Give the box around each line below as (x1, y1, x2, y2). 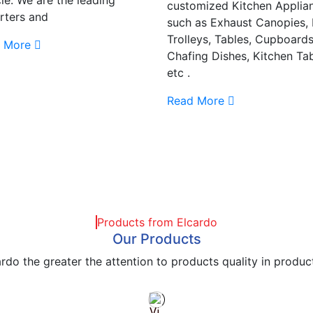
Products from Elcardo (97, 214, 217, 229)
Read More (167, 93, 224, 108)
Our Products (112, 230, 201, 247)
